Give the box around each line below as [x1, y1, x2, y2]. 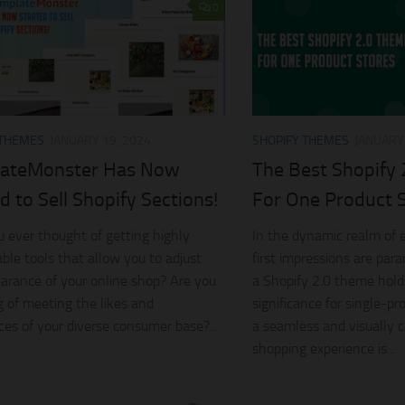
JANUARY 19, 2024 [50, 132, 151, 148]
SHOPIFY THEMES [252, 132, 349, 148]
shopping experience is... [252, 339, 395, 357]
